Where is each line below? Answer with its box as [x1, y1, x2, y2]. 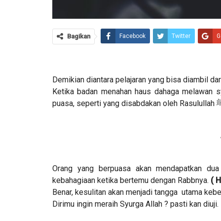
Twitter [172, 32, 190, 39]
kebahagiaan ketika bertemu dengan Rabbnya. [52, 175, 209, 185]
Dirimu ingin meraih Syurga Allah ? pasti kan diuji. [52, 199, 219, 209]
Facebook [119, 32, 146, 39]
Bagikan [67, 32, 90, 40]
